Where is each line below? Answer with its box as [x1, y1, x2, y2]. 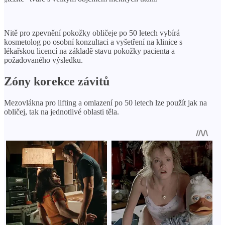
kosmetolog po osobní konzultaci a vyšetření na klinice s [4, 38, 182, 46]
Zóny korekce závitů [4, 74, 109, 88]
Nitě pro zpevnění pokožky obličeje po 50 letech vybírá [4, 29, 180, 37]
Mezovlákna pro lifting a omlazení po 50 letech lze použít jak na [4, 98, 207, 107]
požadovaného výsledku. [4, 56, 83, 64]
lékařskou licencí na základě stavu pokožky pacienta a [4, 47, 175, 55]
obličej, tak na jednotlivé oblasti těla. [4, 107, 119, 116]
